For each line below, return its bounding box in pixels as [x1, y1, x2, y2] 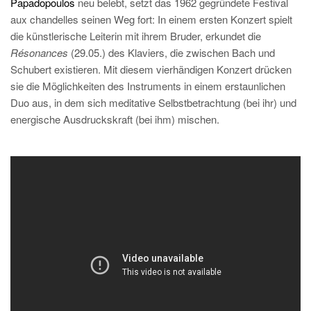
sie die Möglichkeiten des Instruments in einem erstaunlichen [10, 78, 285, 93]
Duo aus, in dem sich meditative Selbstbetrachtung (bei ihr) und [10, 95, 296, 110]
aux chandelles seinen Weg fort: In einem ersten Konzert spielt [10, 12, 292, 26]
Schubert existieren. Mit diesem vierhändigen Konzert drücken [10, 62, 292, 76]
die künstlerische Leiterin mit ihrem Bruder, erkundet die [10, 28, 261, 43]
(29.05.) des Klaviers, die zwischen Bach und [71, 45, 275, 60]
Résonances [10, 45, 71, 60]
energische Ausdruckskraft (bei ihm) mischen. [10, 112, 219, 126]
